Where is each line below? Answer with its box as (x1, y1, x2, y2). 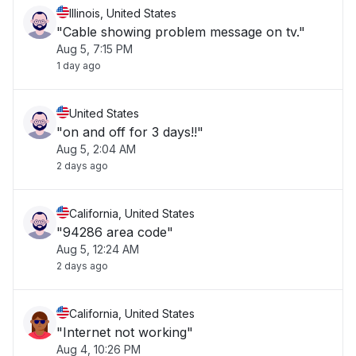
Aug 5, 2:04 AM (56, 142, 136, 156)
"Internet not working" (56, 324, 193, 340)
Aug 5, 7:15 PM (56, 42, 133, 56)
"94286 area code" (56, 224, 173, 240)
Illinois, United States (69, 6, 176, 20)
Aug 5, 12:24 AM (56, 242, 139, 256)
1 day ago (56, 60, 101, 72)
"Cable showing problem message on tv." (56, 24, 305, 40)
